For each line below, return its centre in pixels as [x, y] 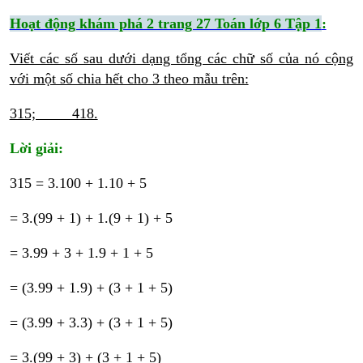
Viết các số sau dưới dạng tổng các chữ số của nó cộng [181, 59]
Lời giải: [36, 149]
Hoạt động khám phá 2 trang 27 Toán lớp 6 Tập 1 [165, 24]
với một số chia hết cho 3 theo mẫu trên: [129, 79]
